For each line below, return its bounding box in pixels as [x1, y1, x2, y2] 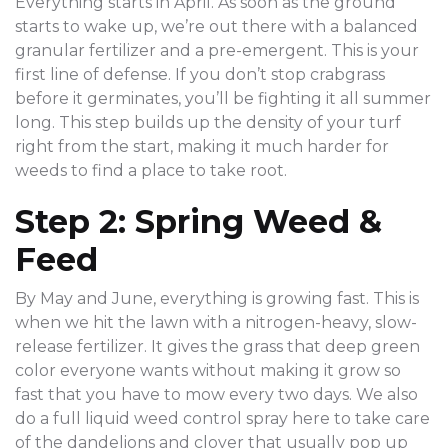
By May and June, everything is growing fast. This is [15, 289, 419, 309]
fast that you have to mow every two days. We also [15, 385, 418, 405]
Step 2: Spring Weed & [15, 202, 382, 242]
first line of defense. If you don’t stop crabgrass [15, 65, 385, 85]
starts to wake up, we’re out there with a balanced [15, 17, 418, 37]
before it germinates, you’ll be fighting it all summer [15, 89, 431, 109]
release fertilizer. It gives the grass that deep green [15, 337, 420, 357]
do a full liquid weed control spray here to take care [15, 409, 430, 429]
